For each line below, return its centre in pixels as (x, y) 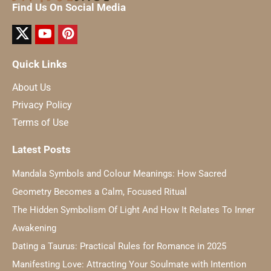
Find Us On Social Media (69, 8)
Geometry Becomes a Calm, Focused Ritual (100, 192)
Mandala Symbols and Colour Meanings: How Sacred (119, 174)
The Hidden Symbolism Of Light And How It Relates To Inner (133, 210)
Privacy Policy (42, 105)
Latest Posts (41, 150)
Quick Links (40, 64)
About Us (31, 88)
